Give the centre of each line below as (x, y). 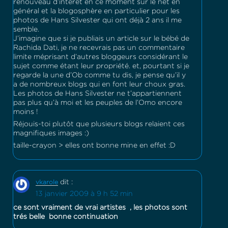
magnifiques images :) (51, 134)
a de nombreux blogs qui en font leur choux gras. (99, 85)
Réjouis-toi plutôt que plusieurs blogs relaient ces (99, 124)
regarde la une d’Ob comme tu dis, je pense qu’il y (99, 76)
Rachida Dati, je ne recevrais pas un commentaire (99, 48)
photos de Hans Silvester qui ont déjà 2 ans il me (97, 21)
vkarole (47, 183)
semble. (26, 30)
